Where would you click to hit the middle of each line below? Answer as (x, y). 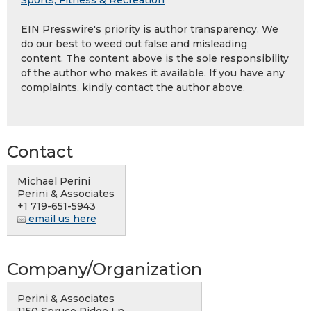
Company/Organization (104, 269)
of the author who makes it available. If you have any (153, 73)
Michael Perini (54, 182)
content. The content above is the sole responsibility (155, 59)
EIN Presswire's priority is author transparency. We (150, 30)
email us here (61, 219)
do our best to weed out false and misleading (134, 44)
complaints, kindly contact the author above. (133, 88)
